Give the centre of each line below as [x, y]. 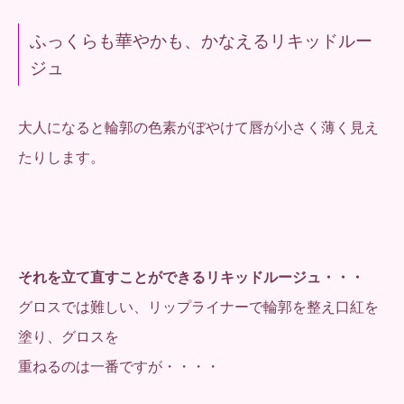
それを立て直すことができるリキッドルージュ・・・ [191, 277]
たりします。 [61, 158]
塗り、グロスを [69, 336]
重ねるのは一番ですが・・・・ [119, 366]
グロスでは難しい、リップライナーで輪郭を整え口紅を [198, 307]
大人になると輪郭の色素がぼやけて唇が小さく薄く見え [198, 128]
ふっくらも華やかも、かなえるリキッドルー [201, 41]
